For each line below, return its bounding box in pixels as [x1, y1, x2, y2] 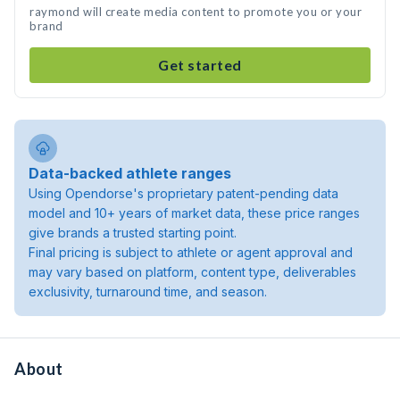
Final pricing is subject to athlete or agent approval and [29, 245, 353, 260]
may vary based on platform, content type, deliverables [29, 264, 356, 279]
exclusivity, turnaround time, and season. [29, 284, 267, 299]
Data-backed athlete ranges [29, 164, 231, 182]
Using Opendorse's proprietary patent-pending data [29, 186, 338, 201]
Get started [158, 56, 242, 73]
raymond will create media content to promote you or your [29, 4, 362, 19]
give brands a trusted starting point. [29, 225, 237, 240]
